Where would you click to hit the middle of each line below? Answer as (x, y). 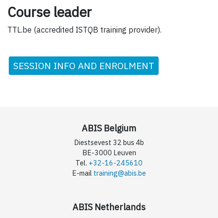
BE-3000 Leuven (109, 152)
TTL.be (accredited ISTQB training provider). (84, 29)
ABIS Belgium (109, 128)
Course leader (49, 12)
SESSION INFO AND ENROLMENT (84, 65)
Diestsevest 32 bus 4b (109, 142)
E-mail (83, 173)
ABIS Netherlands (109, 207)
